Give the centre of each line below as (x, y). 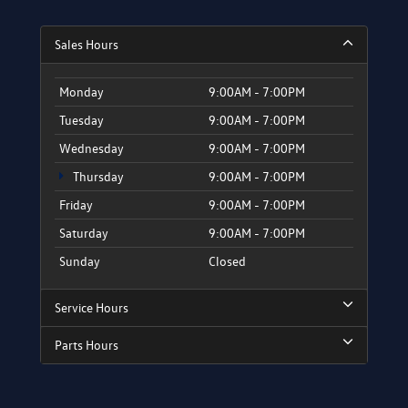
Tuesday (82, 120)
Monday (82, 92)
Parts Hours (87, 345)
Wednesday (92, 148)
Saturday (84, 233)
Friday (76, 204)
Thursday (97, 176)
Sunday (80, 261)
